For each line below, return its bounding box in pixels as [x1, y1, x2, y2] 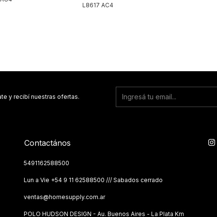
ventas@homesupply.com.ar [24, 193, 105, 201]
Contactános [24, 138, 71, 148]
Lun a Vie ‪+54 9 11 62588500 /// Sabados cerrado [24, 176, 163, 184]
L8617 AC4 [82, 1, 114, 9]
